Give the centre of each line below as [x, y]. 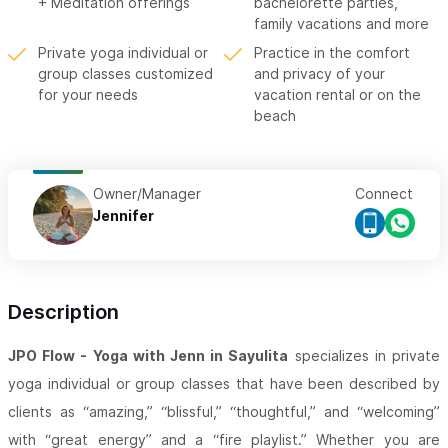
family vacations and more [341, 24]
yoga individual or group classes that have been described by [224, 384]
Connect [384, 194]
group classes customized [125, 74]
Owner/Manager [147, 194]
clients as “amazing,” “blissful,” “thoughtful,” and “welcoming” [224, 412]
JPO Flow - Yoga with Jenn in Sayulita [148, 356]
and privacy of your [319, 74]
